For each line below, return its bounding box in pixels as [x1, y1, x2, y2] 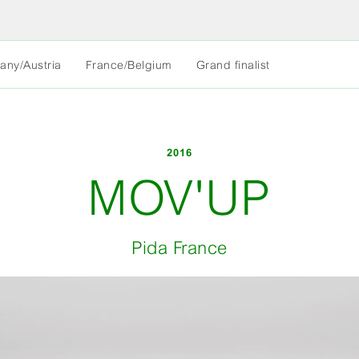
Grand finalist [196, 58, 270, 71]
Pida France [131, 238, 228, 258]
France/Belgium [85, 58, 172, 71]
